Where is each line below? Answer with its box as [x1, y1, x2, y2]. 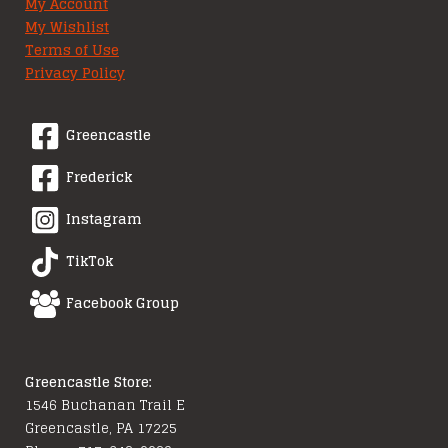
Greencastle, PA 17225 [25, 415, 177, 440]
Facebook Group [66, 291, 180, 316]
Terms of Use [25, 37, 119, 62]
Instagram [66, 207, 143, 232]
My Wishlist [25, 14, 109, 39]
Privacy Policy [25, 60, 125, 85]
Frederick [66, 165, 133, 190]
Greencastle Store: [25, 369, 152, 394]
